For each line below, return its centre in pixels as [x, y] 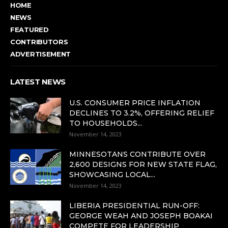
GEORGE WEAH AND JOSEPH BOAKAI [141, 216]
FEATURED [30, 29]
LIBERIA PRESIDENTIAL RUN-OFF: [134, 205]
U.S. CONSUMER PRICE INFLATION [135, 103]
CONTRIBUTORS [39, 41]
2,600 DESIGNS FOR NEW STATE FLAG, [143, 164]
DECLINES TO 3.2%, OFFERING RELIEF [142, 113]
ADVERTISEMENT [41, 54]
